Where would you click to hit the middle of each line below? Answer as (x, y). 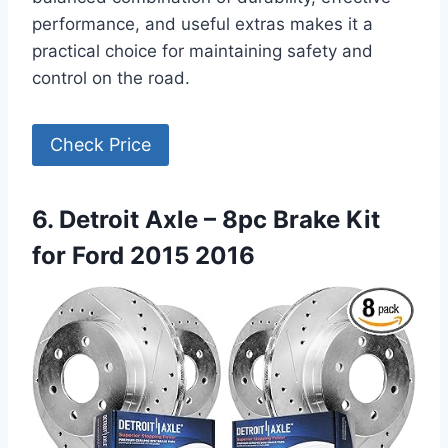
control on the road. (111, 77)
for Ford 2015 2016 (143, 255)
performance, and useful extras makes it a (202, 23)
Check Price (100, 144)
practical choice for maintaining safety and (202, 50)
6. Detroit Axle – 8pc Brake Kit (206, 219)
